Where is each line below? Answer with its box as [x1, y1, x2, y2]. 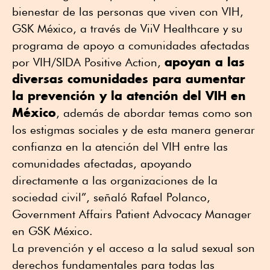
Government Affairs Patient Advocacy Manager [12, 207, 251, 221]
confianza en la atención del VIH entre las [12, 139, 228, 153]
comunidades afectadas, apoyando [12, 156, 192, 170]
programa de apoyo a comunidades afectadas [12, 38, 250, 52]
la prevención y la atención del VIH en [12, 87, 246, 103]
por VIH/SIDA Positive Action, [12, 55, 165, 69]
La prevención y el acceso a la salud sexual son [12, 240, 255, 254]
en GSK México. [12, 224, 93, 237]
